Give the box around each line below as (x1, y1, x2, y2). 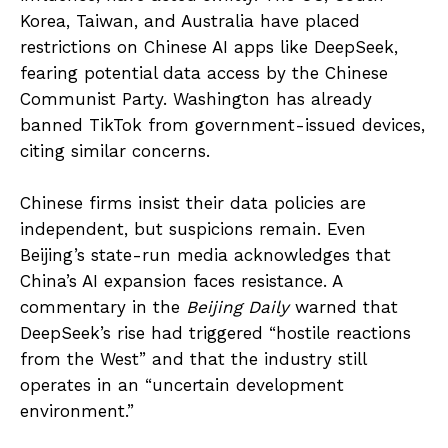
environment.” (20, 400, 134, 421)
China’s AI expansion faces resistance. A (20, 270, 342, 291)
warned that (289, 296, 398, 317)
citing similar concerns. (20, 140, 210, 161)
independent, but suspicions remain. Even (20, 218, 366, 239)
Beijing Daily (186, 296, 289, 317)
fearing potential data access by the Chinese (20, 62, 388, 83)
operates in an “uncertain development (20, 374, 344, 395)
